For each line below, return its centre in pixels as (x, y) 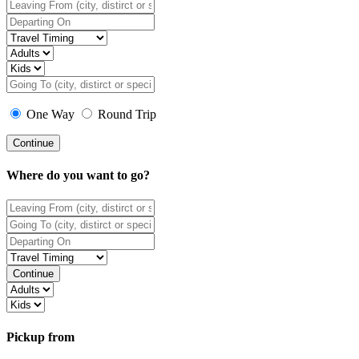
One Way (50, 114)
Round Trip (125, 114)
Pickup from (40, 337)
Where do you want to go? (78, 175)
